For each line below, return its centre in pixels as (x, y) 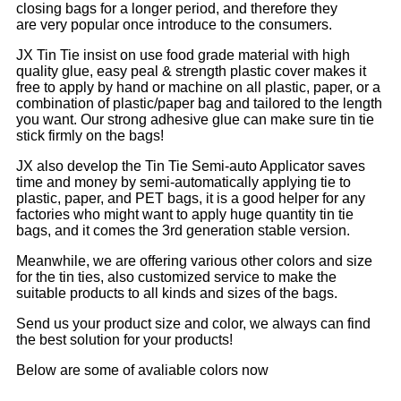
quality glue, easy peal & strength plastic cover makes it (191, 71)
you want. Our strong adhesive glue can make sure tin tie (195, 119)
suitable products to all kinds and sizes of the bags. (177, 293)
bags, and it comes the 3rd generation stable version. (183, 230)
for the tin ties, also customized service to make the (176, 277)
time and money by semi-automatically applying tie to (183, 182)
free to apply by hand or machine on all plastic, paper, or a (198, 87)
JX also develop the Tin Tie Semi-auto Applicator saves (191, 166)
